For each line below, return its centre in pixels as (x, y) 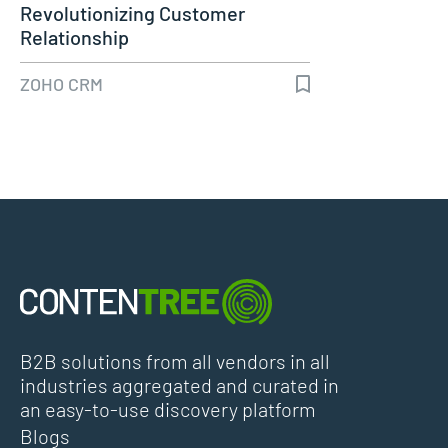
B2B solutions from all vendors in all (175, 360)
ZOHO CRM (61, 83)
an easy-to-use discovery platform (168, 408)
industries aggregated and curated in (179, 384)
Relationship (74, 36)
